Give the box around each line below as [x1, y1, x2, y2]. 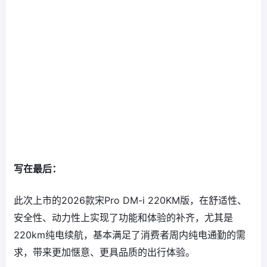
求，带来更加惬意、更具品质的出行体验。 [14, 246, 195, 258]
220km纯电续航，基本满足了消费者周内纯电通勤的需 [14, 228, 246, 241]
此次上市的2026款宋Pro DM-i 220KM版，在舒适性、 [14, 194, 247, 206]
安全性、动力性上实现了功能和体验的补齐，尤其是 [14, 211, 233, 223]
